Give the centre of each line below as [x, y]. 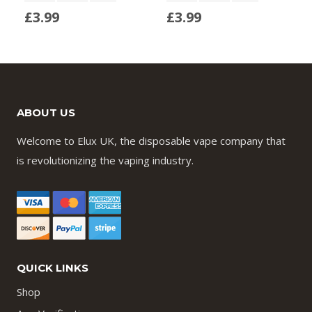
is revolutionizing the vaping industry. [105, 161]
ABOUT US [46, 113]
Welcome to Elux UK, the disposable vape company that [151, 141]
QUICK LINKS [53, 268]
